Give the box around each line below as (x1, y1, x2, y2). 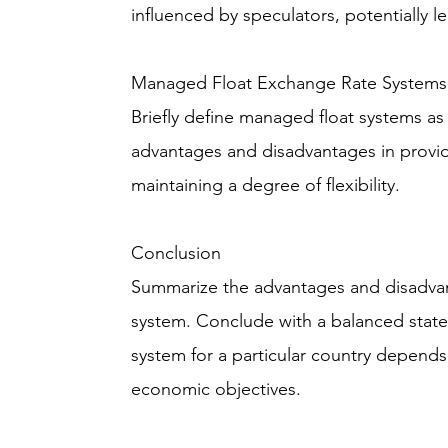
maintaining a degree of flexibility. (131, 174, 401, 196)
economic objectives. (131, 378, 302, 400)
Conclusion (131, 242, 222, 264)
